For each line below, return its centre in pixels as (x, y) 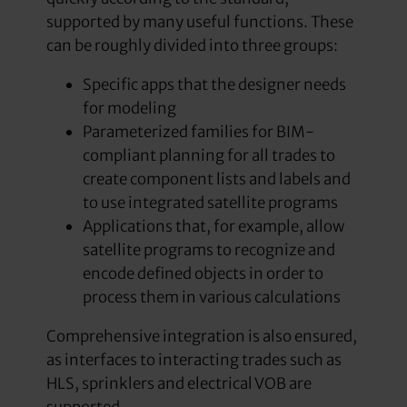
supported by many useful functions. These (199, 22)
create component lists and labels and (216, 179)
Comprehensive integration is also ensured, (201, 337)
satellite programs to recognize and (208, 250)
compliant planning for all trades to (208, 156)
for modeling (129, 109)
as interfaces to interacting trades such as (194, 360)
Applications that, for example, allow (213, 227)
